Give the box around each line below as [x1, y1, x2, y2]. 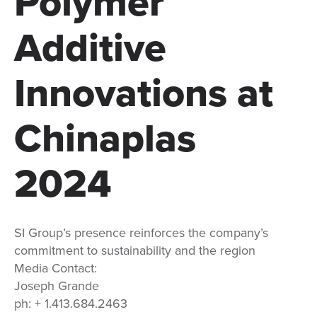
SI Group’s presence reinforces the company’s [14, 224, 268, 242]
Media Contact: [14, 259, 97, 277]
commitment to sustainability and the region [14, 241, 255, 260]
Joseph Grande [14, 277, 99, 295]
